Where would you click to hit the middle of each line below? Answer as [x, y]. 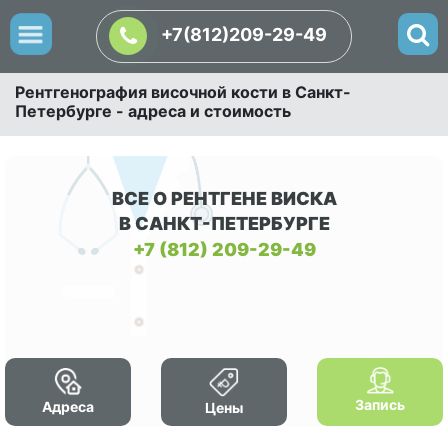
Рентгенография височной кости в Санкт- [183, 92]
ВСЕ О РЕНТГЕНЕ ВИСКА [224, 198]
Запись [380, 405]
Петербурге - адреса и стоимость [153, 111]
